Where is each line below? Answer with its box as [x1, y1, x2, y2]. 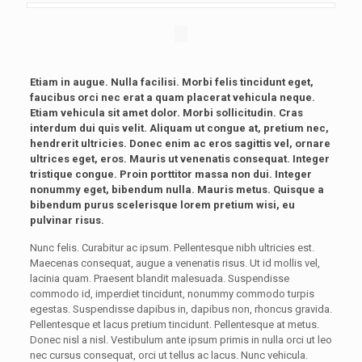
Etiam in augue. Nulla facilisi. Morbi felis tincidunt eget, [29, 76, 314, 88]
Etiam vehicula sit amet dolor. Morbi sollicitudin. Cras [29, 107, 303, 119]
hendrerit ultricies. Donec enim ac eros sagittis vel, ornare [29, 137, 330, 149]
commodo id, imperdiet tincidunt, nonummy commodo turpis [29, 288, 314, 300]
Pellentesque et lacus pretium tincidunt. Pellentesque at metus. [29, 318, 319, 330]
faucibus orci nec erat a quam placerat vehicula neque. [29, 91, 315, 103]
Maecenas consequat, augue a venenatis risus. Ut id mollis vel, [29, 257, 320, 269]
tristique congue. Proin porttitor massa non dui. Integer [29, 168, 312, 180]
